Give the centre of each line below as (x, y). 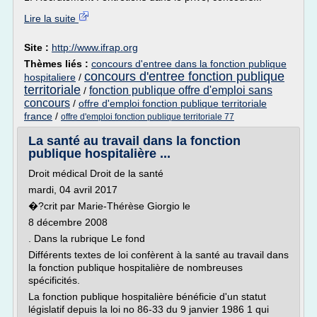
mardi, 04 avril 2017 (73, 190)
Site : (38, 47)
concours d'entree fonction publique (184, 76)
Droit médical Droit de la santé (96, 173)
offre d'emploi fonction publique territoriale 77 (148, 117)
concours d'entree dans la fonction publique (189, 64)
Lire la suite (51, 18)
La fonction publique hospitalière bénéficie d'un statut (147, 296)
